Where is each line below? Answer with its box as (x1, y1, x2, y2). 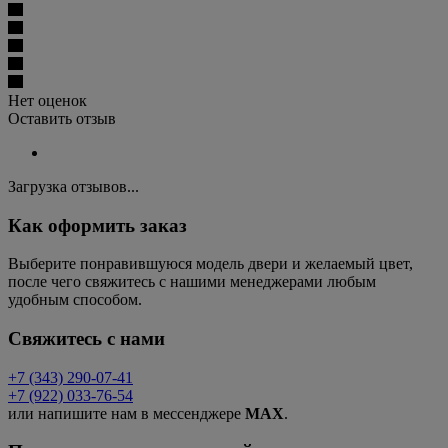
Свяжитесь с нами (8, 327, 165, 349)
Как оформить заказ (8, 214, 187, 236)
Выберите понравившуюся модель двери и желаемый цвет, (8, 255, 413, 273)
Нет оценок (8, 91, 87, 109)
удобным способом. (8, 291, 142, 309)
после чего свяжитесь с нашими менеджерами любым (8, 273, 376, 291)
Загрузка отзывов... (8, 177, 139, 195)
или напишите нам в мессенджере (8, 404, 245, 422)
